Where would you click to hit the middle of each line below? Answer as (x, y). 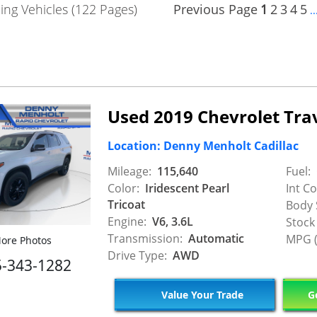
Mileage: (129, 172)
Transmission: (145, 239)
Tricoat (126, 205)
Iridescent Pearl (186, 189)
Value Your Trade (201, 294)
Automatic (215, 239)
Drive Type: (137, 256)
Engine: (127, 222)
